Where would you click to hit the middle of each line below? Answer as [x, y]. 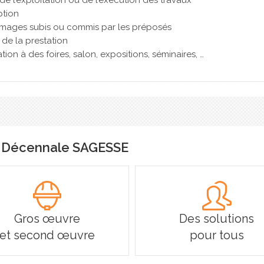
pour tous [217, 235]
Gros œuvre [47, 218]
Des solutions [217, 218]
